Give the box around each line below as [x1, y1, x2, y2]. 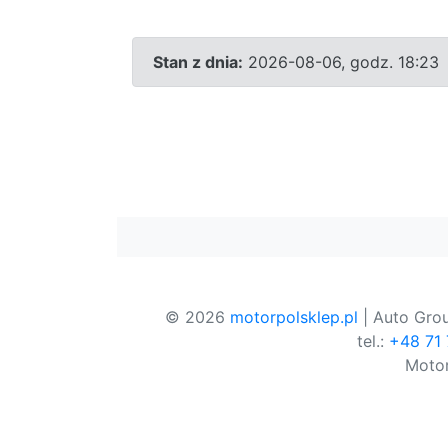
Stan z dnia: [153, 51, 243, 72]
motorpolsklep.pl [229, 306, 358, 327]
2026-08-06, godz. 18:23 [243, 51, 439, 72]
